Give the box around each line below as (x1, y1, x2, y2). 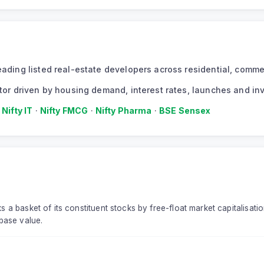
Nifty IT (2, 105, 33, 116)
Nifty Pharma (95, 105, 152, 116)
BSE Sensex (159, 105, 211, 116)
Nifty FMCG (39, 105, 88, 116)
